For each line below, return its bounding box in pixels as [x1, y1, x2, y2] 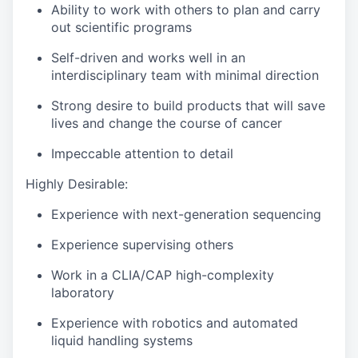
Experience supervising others [51, 237, 233, 253]
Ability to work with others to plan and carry [51, 2, 320, 18]
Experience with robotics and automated [51, 315, 298, 331]
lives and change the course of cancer [51, 115, 282, 131]
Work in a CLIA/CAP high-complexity [51, 267, 274, 283]
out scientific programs [51, 19, 192, 35]
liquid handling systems [51, 332, 193, 348]
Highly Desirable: [26, 176, 128, 192]
